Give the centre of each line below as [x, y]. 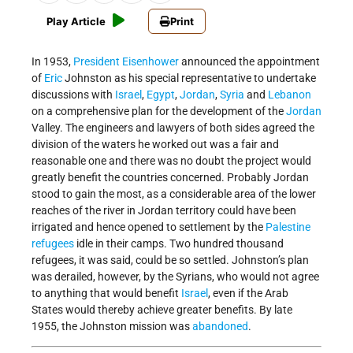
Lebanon [290, 95]
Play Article [76, 22]
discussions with [73, 95]
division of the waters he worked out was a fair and [155, 145]
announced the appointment [249, 62]
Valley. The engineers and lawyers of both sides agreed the [173, 128]
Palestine [288, 227]
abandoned [220, 327]
